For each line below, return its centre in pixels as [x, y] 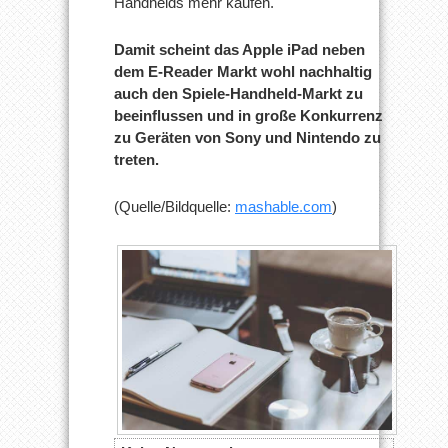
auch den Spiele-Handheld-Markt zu [238, 93]
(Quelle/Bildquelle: [174, 206]
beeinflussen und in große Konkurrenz [248, 115]
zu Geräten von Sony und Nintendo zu [247, 137]
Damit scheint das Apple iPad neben [239, 49]
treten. [136, 159]
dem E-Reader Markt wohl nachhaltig [243, 71]
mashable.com [283, 206]
